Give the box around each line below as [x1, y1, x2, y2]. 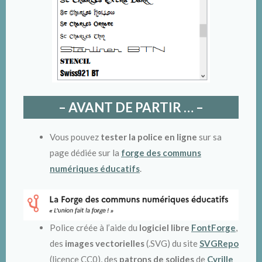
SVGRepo [199, 238, 239, 249]
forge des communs [121, 147, 201, 158]
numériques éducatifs [50, 163, 140, 174]
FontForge [191, 222, 236, 233]
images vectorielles [65, 238, 144, 249]
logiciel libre [139, 222, 189, 233]
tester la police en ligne [101, 131, 197, 142]
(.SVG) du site [144, 238, 198, 249]
